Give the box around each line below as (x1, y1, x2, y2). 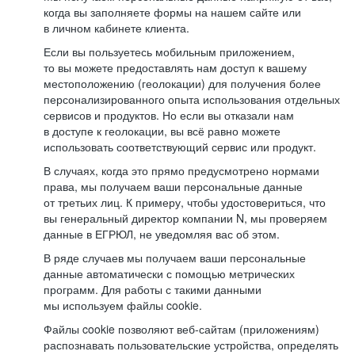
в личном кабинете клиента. (44, 20, 189, 36)
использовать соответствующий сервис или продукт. (44, 139, 316, 155)
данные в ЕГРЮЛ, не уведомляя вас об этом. (44, 226, 280, 242)
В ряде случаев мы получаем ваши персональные (44, 250, 306, 265)
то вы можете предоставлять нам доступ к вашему (44, 59, 307, 75)
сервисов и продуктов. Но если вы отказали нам (44, 107, 294, 123)
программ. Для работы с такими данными (44, 281, 261, 297)
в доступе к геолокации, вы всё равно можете (44, 123, 281, 139)
